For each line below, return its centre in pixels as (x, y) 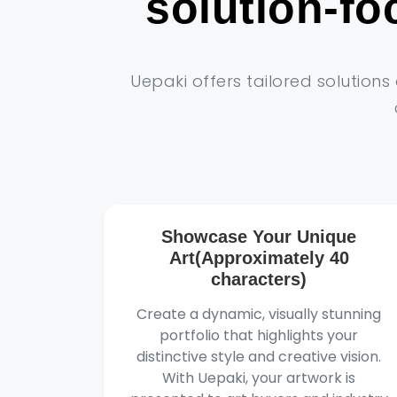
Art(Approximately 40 (259, 258)
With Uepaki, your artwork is (259, 378)
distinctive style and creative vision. (259, 357)
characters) (259, 279)
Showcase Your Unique (259, 237)
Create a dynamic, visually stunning (259, 314)
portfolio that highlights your (259, 335)
